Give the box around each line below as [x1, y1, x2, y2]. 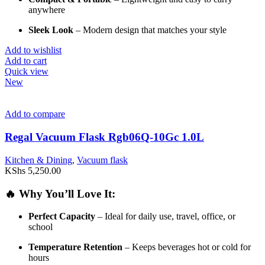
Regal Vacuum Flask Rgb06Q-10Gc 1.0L [5, 131, 204, 144]
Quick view [5, 66, 49, 77]
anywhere [28, 5, 65, 15]
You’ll [45, 187, 77, 200]
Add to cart [5, 56, 47, 66]
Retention [83, 242, 122, 253]
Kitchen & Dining [5, 154, 72, 165]
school [28, 222, 53, 232]
